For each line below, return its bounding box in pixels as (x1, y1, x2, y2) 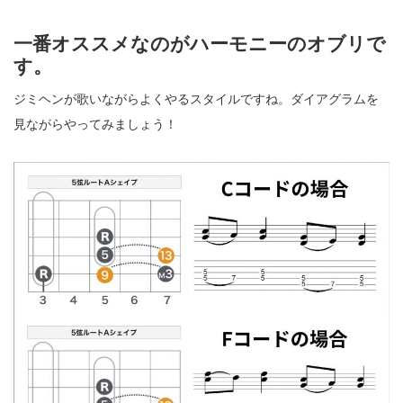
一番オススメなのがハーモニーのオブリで (13, 32, 386, 54)
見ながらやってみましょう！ (13, 116, 177, 131)
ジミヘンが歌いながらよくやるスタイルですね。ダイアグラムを (13, 91, 379, 106)
